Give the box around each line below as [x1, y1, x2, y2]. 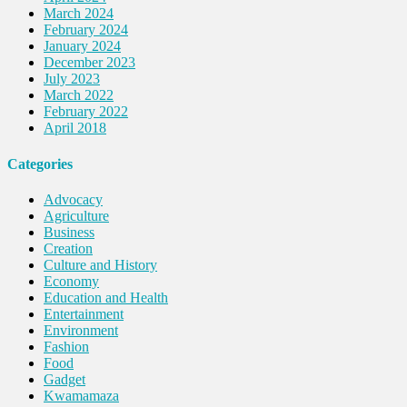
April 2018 [44, 120, 106, 136]
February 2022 [44, 104, 128, 120]
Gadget [44, 371, 85, 387]
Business [44, 223, 94, 240]
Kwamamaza [44, 387, 119, 403]
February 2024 [44, 22, 128, 38]
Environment [44, 322, 118, 338]
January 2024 [44, 38, 121, 55]
